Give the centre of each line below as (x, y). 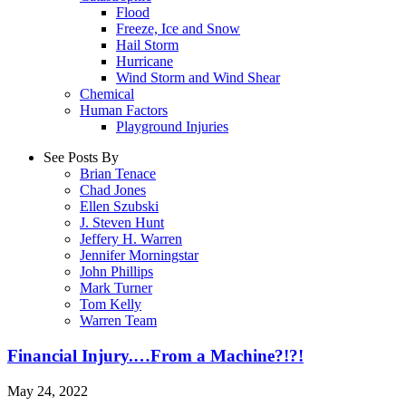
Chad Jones (113, 190)
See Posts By (81, 158)
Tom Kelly (111, 304)
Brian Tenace (118, 174)
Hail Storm (147, 45)
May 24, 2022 (48, 391)
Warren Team (118, 321)
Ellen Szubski (119, 207)
